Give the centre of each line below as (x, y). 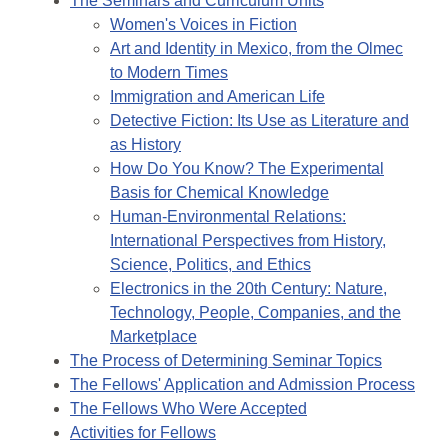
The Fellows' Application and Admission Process (242, 385)
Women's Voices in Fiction (203, 25)
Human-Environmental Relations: (228, 217)
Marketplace (153, 337)
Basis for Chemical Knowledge (219, 193)
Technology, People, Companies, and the (255, 313)
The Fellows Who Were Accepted (188, 409)
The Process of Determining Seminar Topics (226, 361)
